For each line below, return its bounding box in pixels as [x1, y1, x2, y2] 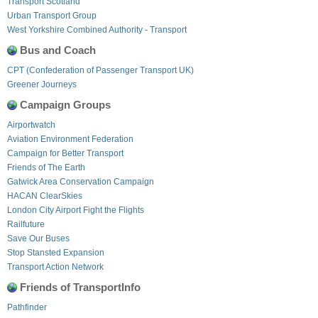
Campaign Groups [20, 98, 111, 111]
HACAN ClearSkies [7, 190, 82, 201]
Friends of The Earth [7, 162, 85, 172]
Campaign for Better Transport [7, 148, 124, 158]
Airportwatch [7, 119, 55, 130]
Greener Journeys [7, 79, 77, 89]
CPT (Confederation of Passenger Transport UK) [7, 65, 194, 75]
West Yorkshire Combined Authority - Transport [7, 24, 187, 35]
